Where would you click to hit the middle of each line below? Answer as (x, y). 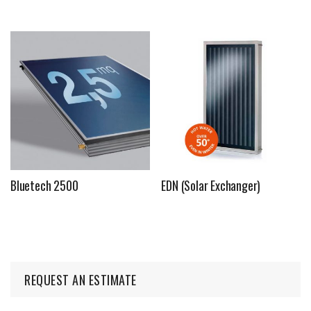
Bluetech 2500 (44, 186)
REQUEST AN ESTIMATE (81, 280)
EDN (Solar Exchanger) (211, 186)
